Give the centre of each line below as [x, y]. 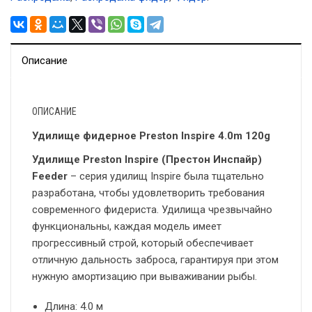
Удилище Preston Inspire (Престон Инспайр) [147, 160]
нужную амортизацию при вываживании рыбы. [145, 277]
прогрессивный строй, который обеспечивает [143, 243]
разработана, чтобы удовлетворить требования [148, 193]
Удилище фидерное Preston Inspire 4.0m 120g [151, 136]
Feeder [50, 177]
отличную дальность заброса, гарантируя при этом [155, 260]
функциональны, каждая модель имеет [127, 227]
